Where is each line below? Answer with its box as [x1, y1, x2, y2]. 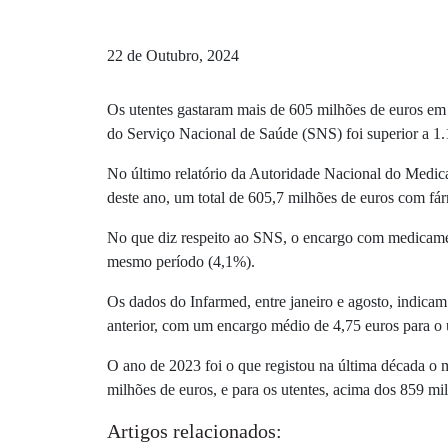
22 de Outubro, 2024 [107, 47, 239, 64]
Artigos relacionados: [107, 420, 282, 442]
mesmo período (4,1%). [107, 253, 255, 270]
